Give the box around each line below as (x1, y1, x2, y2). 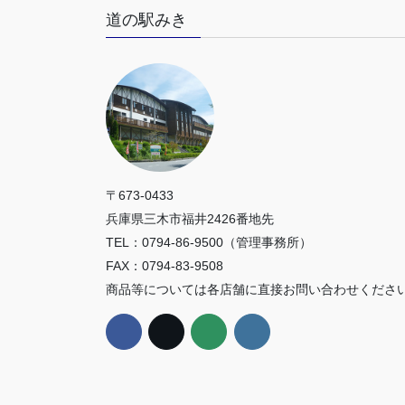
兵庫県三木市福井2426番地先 (106, 211, 274, 226)
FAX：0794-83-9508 (106, 258, 223, 273)
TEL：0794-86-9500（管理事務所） (106, 234, 312, 250)
